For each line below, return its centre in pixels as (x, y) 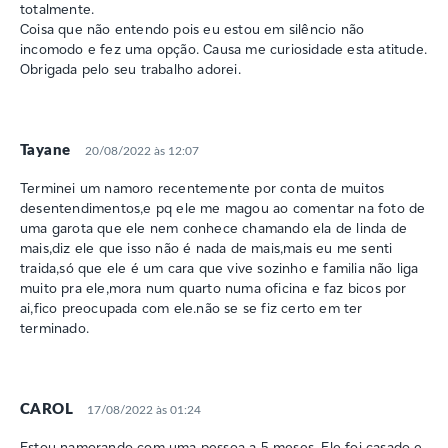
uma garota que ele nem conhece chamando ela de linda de (214, 227)
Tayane (45, 150)
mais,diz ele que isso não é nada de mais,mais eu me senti (206, 247)
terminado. (54, 327)
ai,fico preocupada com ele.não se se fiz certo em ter (191, 307)
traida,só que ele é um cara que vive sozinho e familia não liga (219, 267)
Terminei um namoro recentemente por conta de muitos (202, 187)
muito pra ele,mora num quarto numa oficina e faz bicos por (213, 287)
